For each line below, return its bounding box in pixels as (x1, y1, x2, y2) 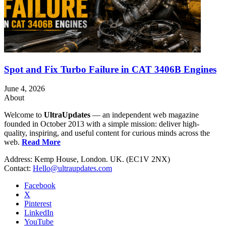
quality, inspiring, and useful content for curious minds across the (4, 129, 210, 138)
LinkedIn (24, 208, 53, 217)
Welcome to (4, 110, 44, 120)
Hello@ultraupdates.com (33, 164, 112, 173)
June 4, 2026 (4, 84, 45, 93)
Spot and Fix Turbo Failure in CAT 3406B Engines (4, 64, 216, 75)
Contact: (4, 164, 33, 173)
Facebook (24, 181, 55, 190)
